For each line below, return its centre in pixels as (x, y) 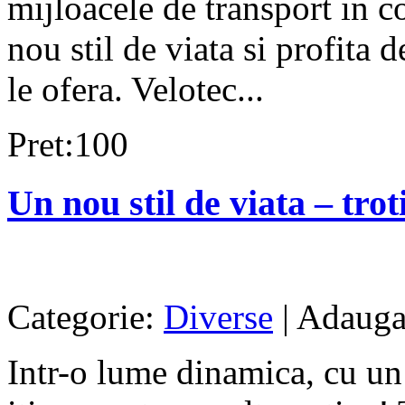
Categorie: (85, 316)
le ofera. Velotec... (136, 89)
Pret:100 (68, 145)
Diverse (218, 316)
